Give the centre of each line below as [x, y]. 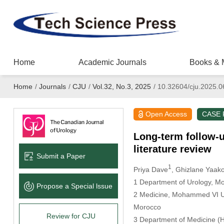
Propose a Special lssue [74, 186]
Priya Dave [150, 169]
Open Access [166, 114]
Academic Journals [112, 62]
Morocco [147, 207]
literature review [172, 149]
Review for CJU [71, 216]
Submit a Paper [61, 156]
